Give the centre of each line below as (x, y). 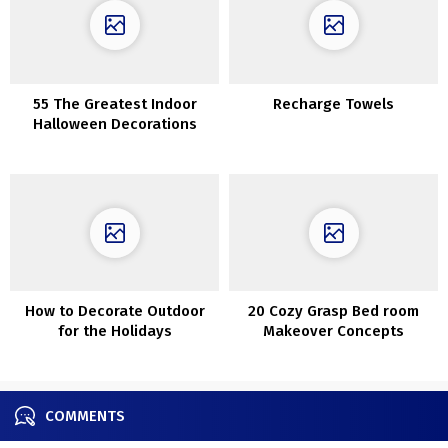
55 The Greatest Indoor (114, 103)
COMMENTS (85, 416)
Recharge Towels (333, 103)
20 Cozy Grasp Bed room (333, 311)
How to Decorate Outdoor (114, 311)
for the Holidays (114, 331)
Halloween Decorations (114, 123)
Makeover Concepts (333, 331)
